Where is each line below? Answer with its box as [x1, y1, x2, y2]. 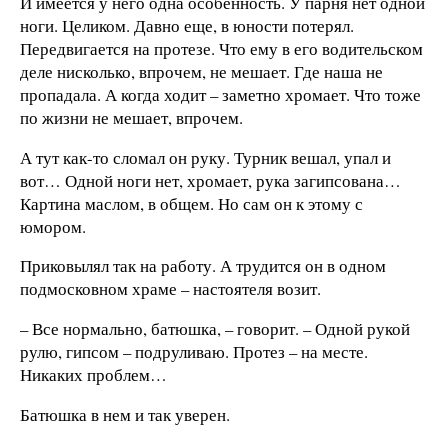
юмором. [20, 214, 86, 238]
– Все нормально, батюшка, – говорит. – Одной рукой [20, 317, 410, 341]
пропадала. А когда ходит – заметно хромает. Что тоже [20, 82, 421, 106]
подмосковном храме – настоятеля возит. [20, 277, 321, 301]
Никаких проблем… [20, 363, 167, 387]
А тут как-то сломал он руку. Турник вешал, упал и [20, 145, 391, 169]
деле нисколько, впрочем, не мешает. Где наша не [20, 59, 383, 83]
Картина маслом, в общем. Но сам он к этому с [20, 191, 363, 215]
